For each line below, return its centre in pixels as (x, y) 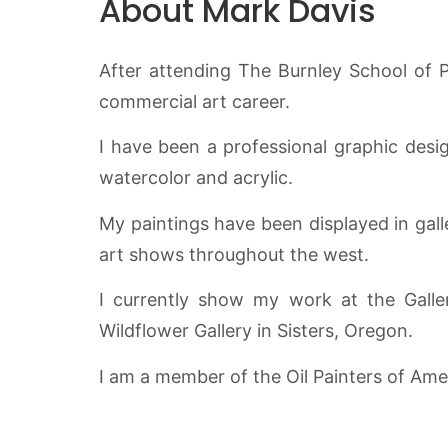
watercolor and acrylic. (196, 178)
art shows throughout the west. (234, 254)
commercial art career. (194, 101)
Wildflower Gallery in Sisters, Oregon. (256, 331)
